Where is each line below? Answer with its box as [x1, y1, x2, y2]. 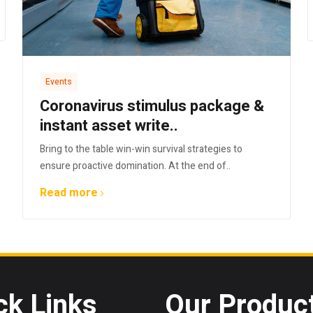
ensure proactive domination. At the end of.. [40, 159, 231, 174]
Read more [40, 184, 98, 202]
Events [45, 75, 72, 89]
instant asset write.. [40, 115, 178, 138]
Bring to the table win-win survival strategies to [40, 142, 242, 157]
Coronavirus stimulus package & [40, 95, 264, 118]
